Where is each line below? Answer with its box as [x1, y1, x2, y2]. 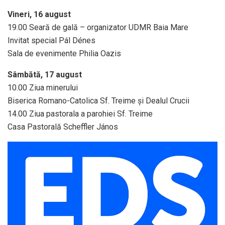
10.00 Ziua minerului [8, 82, 78, 92]
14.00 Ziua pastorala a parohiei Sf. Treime [8, 108, 153, 119]
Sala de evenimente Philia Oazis [8, 48, 121, 58]
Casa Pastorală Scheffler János [8, 122, 118, 132]
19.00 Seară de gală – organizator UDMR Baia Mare [8, 22, 188, 32]
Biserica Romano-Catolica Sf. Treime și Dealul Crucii [8, 95, 189, 105]
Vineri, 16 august [8, 9, 71, 19]
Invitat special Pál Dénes [8, 35, 95, 45]
